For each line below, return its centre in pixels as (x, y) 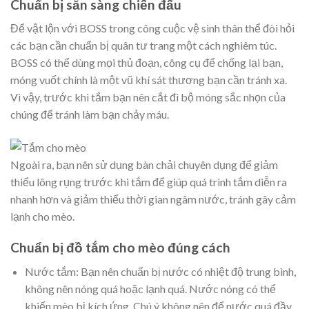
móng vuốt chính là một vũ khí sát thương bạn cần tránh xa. (149, 80)
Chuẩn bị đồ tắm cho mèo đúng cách (120, 248)
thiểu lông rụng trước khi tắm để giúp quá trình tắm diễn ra (149, 182)
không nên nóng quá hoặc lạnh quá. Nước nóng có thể (150, 288)
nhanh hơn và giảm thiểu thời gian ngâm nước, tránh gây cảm (153, 199)
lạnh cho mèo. (42, 217)
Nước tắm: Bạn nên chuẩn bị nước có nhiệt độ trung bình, (160, 271)
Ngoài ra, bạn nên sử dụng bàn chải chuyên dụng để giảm (144, 165)
